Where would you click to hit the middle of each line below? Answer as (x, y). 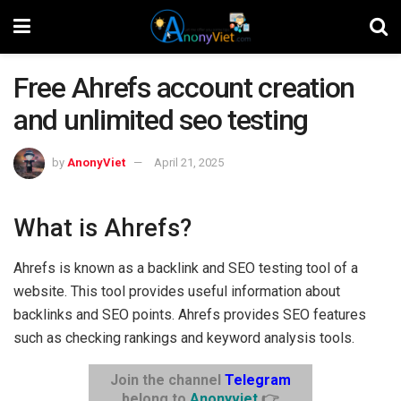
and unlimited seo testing (161, 120)
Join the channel (167, 380)
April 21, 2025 (189, 162)
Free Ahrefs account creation (184, 88)
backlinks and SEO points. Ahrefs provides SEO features (190, 315)
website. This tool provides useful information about (177, 292)
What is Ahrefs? (102, 229)
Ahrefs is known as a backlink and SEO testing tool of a (186, 269)
